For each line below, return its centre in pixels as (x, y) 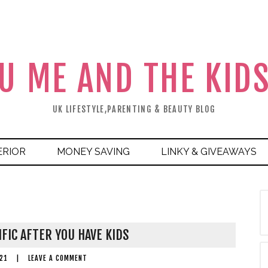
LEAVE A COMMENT (57, 258)
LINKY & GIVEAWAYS (209, 152)
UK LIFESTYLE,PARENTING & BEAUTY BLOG (134, 109)
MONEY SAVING (93, 152)
